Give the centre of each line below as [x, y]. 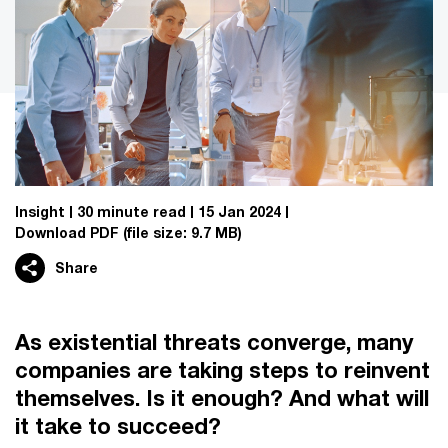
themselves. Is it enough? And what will [222, 398]
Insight [40, 211]
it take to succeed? [118, 426]
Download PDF [67, 232]
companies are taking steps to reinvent [222, 370]
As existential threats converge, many [214, 342]
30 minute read [131, 211]
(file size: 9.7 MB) [180, 232]
